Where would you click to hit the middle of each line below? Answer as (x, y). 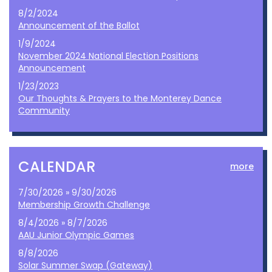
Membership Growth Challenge (84, 205)
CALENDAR (57, 167)
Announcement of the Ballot (79, 25)
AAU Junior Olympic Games (76, 235)
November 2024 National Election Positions (108, 56)
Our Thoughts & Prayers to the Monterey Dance (120, 98)
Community (44, 110)
